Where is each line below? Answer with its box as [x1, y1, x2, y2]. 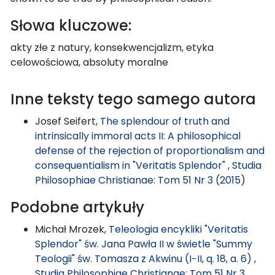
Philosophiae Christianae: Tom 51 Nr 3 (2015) [35, 172, 246, 187]
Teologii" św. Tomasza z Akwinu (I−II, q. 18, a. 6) [35, 251, 254, 266]
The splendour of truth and [100, 114, 230, 128]
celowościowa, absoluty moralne [10, 55, 168, 69]
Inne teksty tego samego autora [10, 88, 256, 109]
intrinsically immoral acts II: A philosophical [35, 128, 241, 143]
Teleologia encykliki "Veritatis [109, 222, 248, 236]
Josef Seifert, [35, 114, 100, 128]
